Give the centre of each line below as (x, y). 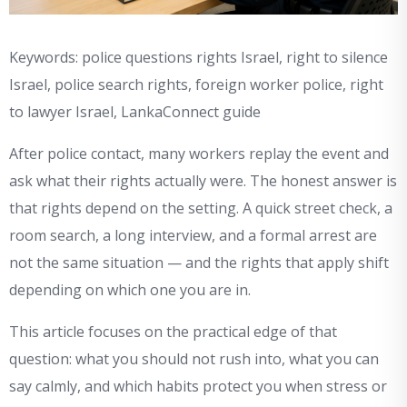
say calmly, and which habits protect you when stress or (198, 387)
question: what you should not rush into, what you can (194, 359)
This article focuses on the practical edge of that (173, 332)
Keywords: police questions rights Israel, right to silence (199, 58)
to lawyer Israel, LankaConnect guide (135, 112)
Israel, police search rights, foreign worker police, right (196, 85)
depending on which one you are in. (130, 290)
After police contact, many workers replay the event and (199, 154)
